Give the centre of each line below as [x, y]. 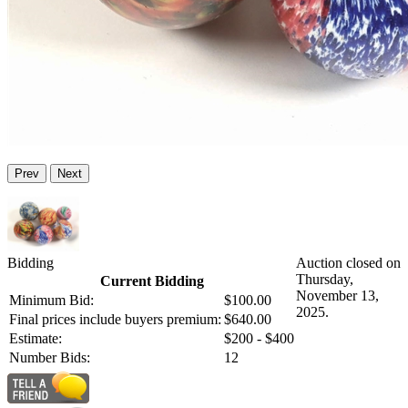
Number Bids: [50, 358]
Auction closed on [348, 263]
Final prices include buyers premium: [115, 320]
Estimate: [36, 339]
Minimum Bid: [51, 301]
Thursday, [325, 280]
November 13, [337, 296]
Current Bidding [152, 281]
